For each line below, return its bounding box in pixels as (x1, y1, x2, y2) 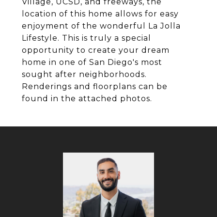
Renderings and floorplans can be (22, 82, 168, 91)
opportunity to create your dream (22, 46, 170, 55)
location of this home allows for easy (22, 9, 179, 18)
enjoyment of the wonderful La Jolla (22, 21, 181, 31)
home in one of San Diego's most (22, 58, 162, 67)
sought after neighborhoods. (22, 70, 147, 79)
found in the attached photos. (22, 94, 152, 103)
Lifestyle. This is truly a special (22, 33, 151, 43)
